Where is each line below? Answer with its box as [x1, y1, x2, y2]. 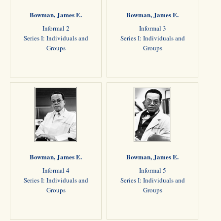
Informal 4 [42, 166, 70, 175]
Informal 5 [139, 166, 166, 175]
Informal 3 [139, 24, 166, 33]
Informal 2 [42, 24, 70, 33]
